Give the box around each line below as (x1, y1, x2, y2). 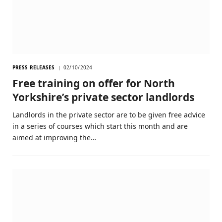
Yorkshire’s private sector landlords (12, 90, 194, 104)
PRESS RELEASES (12, 63, 55, 71)
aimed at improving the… (12, 132, 96, 142)
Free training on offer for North (12, 76, 175, 90)
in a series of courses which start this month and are (12, 121, 188, 131)
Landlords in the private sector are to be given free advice (12, 110, 205, 119)
